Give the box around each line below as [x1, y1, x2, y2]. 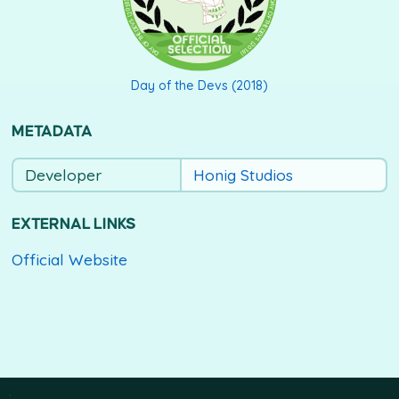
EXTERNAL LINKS [11, 216, 137, 232]
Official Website [11, 250, 127, 270]
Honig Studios [192, 165, 293, 184]
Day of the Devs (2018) [130, 77, 268, 94]
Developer [24, 165, 102, 184]
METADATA [11, 124, 93, 141]
